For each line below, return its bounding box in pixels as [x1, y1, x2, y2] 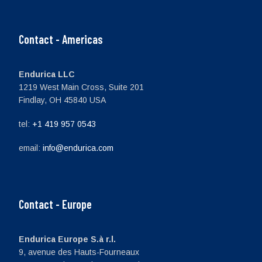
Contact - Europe [24, 196, 92, 211]
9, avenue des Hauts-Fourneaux [19, 247, 139, 257]
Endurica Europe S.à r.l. [19, 234, 116, 244]
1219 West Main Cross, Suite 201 [19, 82, 144, 92]
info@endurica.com [43, 143, 113, 153]
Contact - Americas [24, 32, 103, 47]
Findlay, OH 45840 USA [19, 95, 106, 105]
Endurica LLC [19, 70, 75, 80]
